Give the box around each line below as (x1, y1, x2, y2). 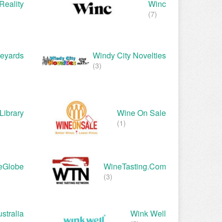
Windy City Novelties (93, 49, 166, 61)
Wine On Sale (117, 107, 166, 118)
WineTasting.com (104, 160, 166, 172)
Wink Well (130, 208, 166, 220)
